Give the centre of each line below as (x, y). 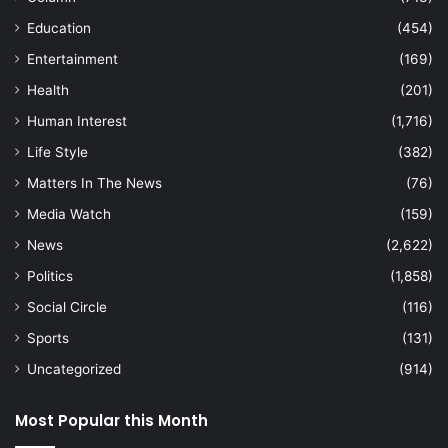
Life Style (57, 152)
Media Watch (69, 214)
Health (48, 90)
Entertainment (72, 59)
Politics (50, 276)
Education (59, 28)
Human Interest (77, 121)
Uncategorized (74, 369)
